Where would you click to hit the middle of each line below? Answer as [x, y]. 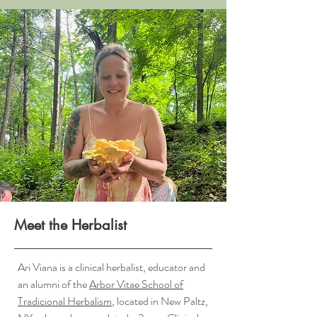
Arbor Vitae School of [136, 284]
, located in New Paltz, [160, 301]
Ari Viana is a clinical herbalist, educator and [111, 267]
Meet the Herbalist [70, 225]
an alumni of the [53, 284]
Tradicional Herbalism [65, 301]
